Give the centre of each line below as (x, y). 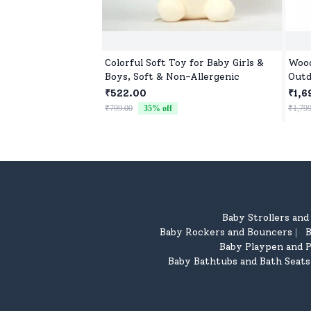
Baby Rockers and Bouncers (226, 232)
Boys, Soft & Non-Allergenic (173, 76)
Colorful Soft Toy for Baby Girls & (184, 62)
